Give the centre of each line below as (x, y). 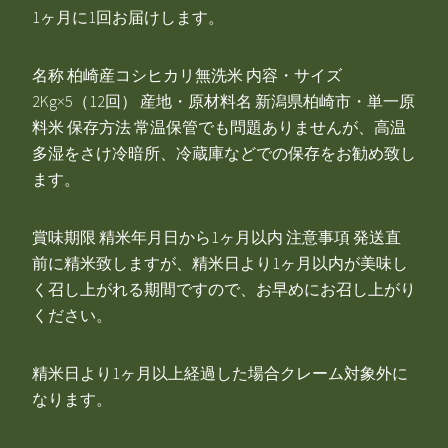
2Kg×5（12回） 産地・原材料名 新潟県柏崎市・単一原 (223, 101)
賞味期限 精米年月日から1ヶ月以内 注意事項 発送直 (216, 237)
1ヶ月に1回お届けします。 (128, 17)
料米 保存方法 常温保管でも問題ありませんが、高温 (219, 127)
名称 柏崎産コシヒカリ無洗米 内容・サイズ (187, 75)
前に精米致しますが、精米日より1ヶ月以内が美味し (220, 263)
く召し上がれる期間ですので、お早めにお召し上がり (224, 289)
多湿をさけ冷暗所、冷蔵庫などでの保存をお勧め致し (224, 153)
